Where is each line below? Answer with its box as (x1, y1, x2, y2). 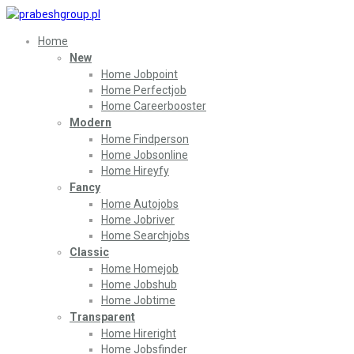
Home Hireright (101, 327, 176, 340)
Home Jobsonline (101, 149, 188, 161)
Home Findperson (101, 133, 189, 145)
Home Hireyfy (101, 164, 169, 177)
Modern (70, 116, 111, 129)
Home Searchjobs (101, 229, 190, 242)
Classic (70, 246, 109, 258)
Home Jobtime (101, 294, 175, 307)
